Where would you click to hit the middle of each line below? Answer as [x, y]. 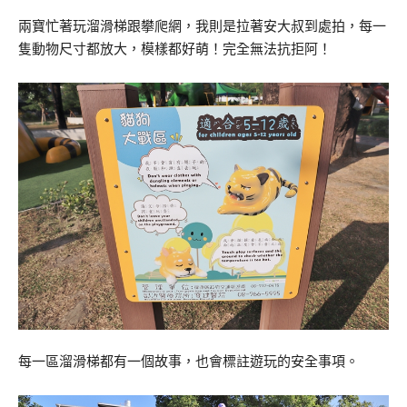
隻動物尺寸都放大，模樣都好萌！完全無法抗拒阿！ [175, 49]
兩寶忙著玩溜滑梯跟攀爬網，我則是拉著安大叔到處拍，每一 [202, 26]
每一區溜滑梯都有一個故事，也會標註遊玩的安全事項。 [189, 362]
